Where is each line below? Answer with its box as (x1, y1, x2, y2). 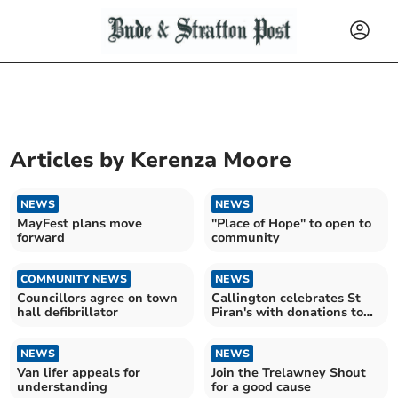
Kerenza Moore (131, 146, 292, 175)
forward (17, 229, 66, 247)
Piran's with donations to (211, 304, 363, 322)
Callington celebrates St (211, 290, 361, 307)
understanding (17, 378, 108, 396)
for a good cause (211, 378, 311, 396)
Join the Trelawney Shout (211, 364, 366, 382)
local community (211, 318, 313, 336)
